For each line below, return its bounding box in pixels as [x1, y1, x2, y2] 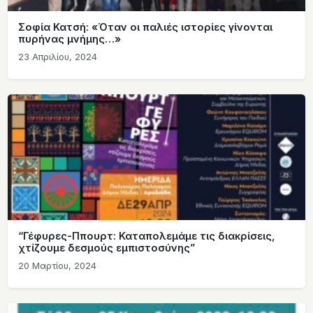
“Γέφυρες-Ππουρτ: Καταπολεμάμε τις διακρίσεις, [17, 229, 275, 242]
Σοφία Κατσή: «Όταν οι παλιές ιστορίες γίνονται [17, 20, 272, 34]
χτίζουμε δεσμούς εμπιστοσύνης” [17, 241, 195, 254]
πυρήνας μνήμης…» [17, 32, 121, 45]
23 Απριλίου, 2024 [17, 52, 97, 63]
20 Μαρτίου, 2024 [17, 260, 96, 271]
